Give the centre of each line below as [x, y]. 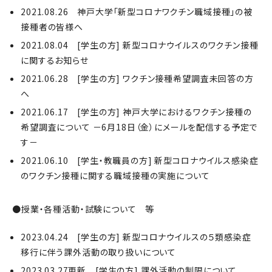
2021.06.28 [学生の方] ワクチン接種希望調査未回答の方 [137, 78]
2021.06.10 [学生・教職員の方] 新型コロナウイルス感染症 [140, 160]
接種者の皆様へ [52, 27]
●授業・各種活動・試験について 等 [83, 209]
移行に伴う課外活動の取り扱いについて [99, 252]
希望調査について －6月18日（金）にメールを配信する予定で [139, 127]
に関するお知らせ [55, 60]
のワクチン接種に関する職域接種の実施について [115, 175]
